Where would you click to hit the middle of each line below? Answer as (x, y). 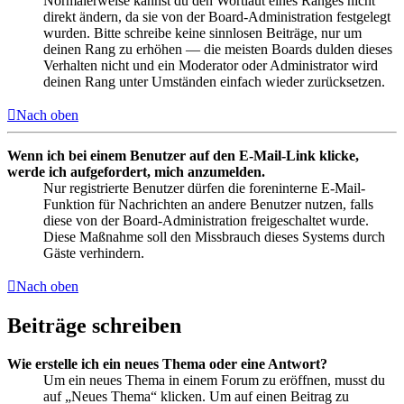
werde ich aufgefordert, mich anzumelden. (136, 172)
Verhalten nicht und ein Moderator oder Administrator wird (211, 66)
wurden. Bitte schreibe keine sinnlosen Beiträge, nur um (202, 33)
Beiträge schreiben (94, 326)
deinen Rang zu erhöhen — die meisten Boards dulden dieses (218, 50)
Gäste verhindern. (94, 253)
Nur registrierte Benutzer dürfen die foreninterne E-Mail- (204, 188)
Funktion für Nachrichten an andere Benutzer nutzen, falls (208, 205)
